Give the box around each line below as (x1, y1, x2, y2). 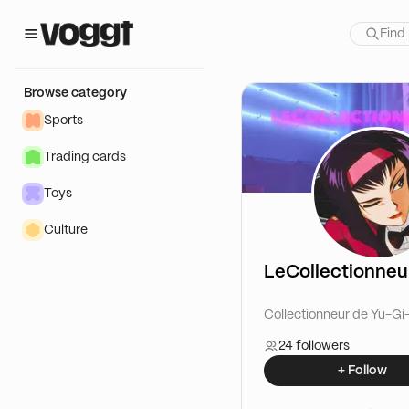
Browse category (24, 87, 127, 100)
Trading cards (44, 151, 126, 163)
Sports (44, 114, 83, 127)
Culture (44, 224, 88, 236)
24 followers (278, 340, 350, 352)
